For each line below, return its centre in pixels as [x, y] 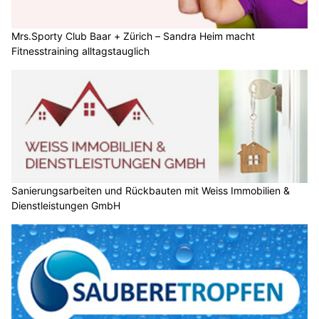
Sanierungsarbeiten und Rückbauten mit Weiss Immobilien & [151, 191]
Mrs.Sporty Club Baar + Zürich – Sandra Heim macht [133, 36]
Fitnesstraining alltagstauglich [80, 51]
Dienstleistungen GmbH [66, 206]
